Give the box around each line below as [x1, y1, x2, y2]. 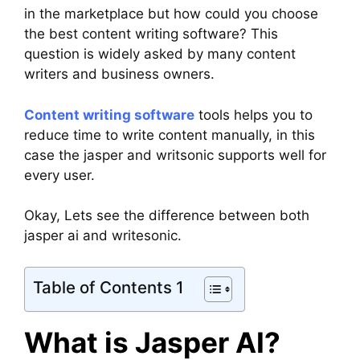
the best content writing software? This [24, 26, 278, 43]
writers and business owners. [24, 66, 215, 83]
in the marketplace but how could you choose [24, 6, 318, 22]
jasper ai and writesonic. [24, 227, 182, 244]
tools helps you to [194, 106, 313, 123]
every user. [24, 166, 95, 183]
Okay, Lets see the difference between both [24, 207, 309, 224]
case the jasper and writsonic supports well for [24, 146, 326, 163]
